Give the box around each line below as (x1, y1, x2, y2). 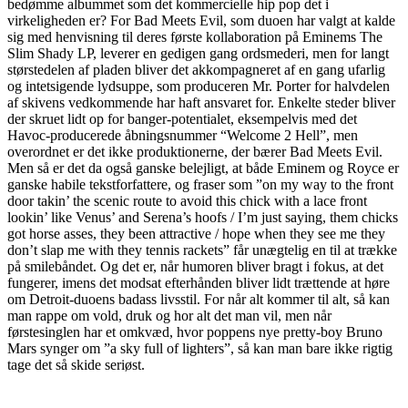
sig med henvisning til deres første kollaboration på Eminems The (7, 29, 382, 45)
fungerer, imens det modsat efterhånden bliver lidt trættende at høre (7, 275, 390, 291)
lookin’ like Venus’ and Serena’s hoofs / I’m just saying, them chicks (7, 209, 398, 225)
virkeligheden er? (7, 13, 110, 28)
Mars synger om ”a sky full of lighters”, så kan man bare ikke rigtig (7, 341, 393, 356)
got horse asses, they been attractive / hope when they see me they (7, 226, 385, 241)
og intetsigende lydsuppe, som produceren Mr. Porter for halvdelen (7, 78, 390, 94)
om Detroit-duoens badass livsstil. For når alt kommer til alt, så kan (7, 291, 390, 307)
